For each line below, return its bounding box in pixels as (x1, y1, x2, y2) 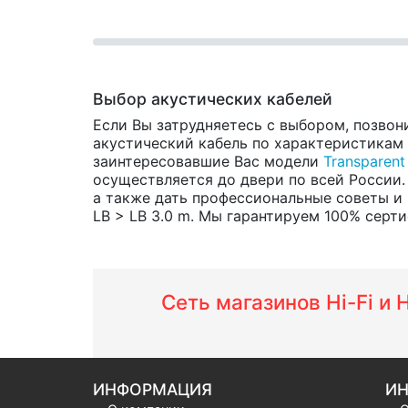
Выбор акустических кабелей (93, 88, 332, 108)
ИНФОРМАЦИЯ (93, 379, 212, 399)
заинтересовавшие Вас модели (93, 151, 323, 170)
